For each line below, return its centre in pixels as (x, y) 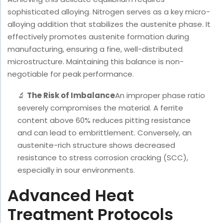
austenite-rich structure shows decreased (96, 145)
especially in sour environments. (76, 170)
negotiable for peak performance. (71, 74)
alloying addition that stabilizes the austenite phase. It (109, 24)
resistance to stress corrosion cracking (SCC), (103, 158)
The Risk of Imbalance (71, 96)
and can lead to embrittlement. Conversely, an (105, 133)
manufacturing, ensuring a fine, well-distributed (95, 49)
